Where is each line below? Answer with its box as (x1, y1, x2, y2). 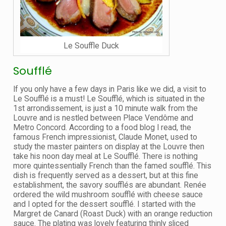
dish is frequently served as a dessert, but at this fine (13, 171, 198, 180)
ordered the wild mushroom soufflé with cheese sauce (13, 190, 203, 199)
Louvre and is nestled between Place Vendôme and (13, 113, 193, 123)
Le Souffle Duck (64, 41, 119, 50)
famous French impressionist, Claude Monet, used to (13, 132, 197, 142)
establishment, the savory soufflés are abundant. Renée (13, 180, 206, 190)
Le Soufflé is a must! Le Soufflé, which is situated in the (13, 94, 205, 103)
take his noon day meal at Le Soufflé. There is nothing (13, 151, 198, 161)
